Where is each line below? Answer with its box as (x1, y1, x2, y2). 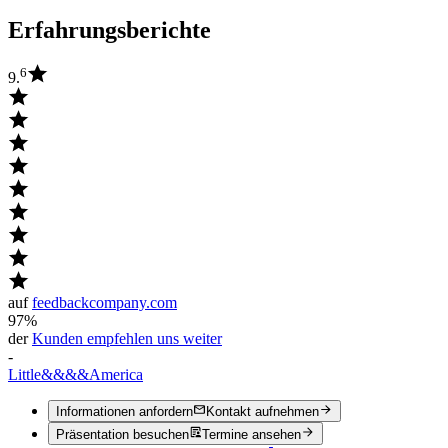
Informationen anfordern (56, 404, 193, 420)
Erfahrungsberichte (8, 17, 211, 44)
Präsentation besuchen (56, 426, 189, 442)
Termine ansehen (202, 426, 302, 442)
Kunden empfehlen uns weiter (32, 330, 222, 348)
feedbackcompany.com (32, 294, 177, 312)
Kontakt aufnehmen (206, 404, 320, 420)
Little (8, 366, 41, 384)
